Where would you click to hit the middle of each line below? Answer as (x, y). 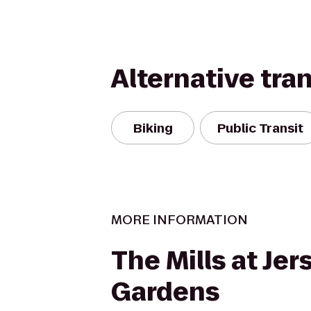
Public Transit (260, 128)
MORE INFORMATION (179, 220)
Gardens (165, 292)
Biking (153, 128)
